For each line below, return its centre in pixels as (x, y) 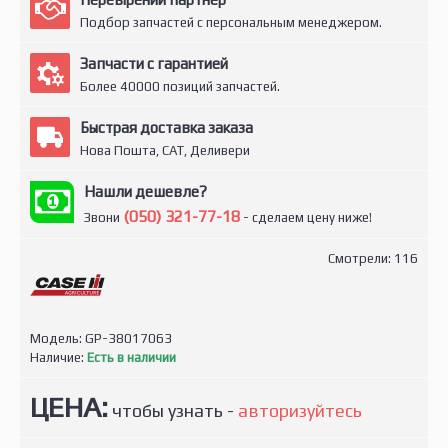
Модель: (57, 338)
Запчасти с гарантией (154, 63)
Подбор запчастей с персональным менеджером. (231, 22)
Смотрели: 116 (373, 258)
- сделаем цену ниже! (306, 217)
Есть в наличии (131, 357)
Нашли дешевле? (145, 191)
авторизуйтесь (300, 410)
